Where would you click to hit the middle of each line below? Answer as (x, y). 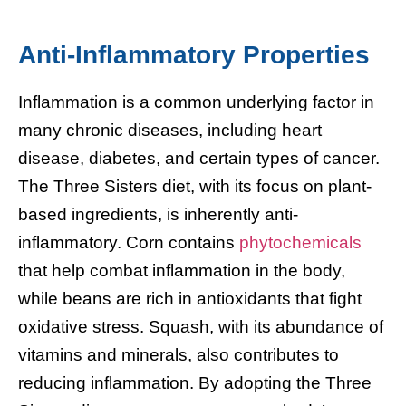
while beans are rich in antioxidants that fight (190, 299)
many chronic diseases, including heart (170, 130)
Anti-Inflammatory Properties (194, 55)
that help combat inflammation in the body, (182, 271)
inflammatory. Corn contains (129, 242)
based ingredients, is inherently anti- (158, 214)
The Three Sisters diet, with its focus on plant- (195, 186)
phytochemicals (300, 242)
